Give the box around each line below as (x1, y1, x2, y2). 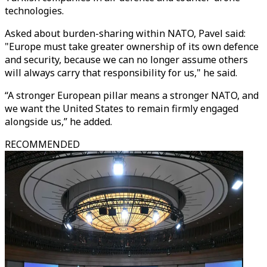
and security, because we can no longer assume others (5, 53, 248, 66)
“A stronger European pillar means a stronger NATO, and (5, 89, 259, 102)
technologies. (5, 4, 64, 17)
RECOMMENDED (5, 138, 80, 151)
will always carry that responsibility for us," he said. (5, 66, 237, 79)
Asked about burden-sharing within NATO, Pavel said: (5, 27, 246, 40)
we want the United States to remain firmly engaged (5, 102, 238, 115)
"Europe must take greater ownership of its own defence (5, 40, 259, 53)
